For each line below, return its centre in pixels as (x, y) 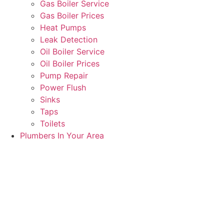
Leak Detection (69, 40)
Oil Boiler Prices (70, 64)
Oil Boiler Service (72, 52)
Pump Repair (64, 76)
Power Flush (63, 88)
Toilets (52, 124)
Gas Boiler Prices (72, 16)
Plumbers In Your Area (62, 136)
